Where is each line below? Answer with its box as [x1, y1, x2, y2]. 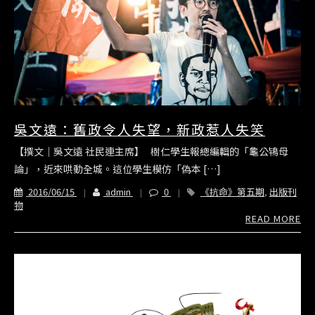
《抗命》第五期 [200, 184, 264, 198]
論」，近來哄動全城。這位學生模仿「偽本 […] [14, 161, 221, 176]
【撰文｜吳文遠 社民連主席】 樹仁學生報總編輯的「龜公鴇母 [14, 143, 288, 158]
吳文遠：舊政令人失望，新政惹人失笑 [14, 119, 265, 139]
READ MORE [245, 211, 301, 225]
